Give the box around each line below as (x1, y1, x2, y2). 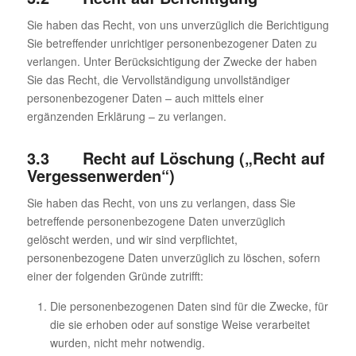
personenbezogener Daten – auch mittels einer (26, 90, 264, 106)
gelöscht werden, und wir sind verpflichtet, (26, 231, 238, 248)
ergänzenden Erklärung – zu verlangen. (26, 108, 226, 125)
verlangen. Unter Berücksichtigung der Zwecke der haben (26, 53, 317, 70)
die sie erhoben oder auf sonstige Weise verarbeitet (49, 316, 310, 333)
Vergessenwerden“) (26, 164, 175, 188)
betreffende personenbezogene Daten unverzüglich (26, 213, 285, 230)
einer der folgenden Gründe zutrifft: (26, 268, 203, 284)
